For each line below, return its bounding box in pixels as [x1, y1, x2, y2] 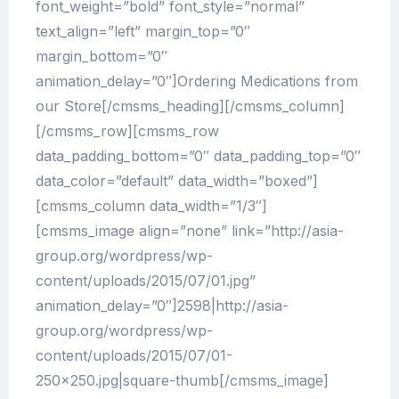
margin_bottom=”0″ [36, 47, 167, 66]
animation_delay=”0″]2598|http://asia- [36, 297, 289, 315]
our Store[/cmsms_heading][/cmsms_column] [36, 97, 345, 116]
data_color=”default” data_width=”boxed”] [36, 172, 318, 191]
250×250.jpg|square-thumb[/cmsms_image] [36, 371, 329, 390]
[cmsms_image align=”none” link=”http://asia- [36, 222, 344, 240]
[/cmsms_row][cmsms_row [36, 122, 219, 141]
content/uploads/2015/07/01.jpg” [36, 272, 256, 290]
